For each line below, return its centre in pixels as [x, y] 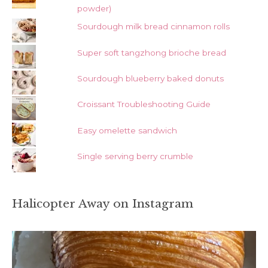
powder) [94, 8]
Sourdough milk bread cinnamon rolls [153, 27]
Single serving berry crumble [135, 156]
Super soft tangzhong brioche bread [151, 52]
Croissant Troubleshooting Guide [144, 104]
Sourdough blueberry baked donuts [150, 78]
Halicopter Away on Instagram [103, 204]
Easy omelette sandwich [127, 130]
